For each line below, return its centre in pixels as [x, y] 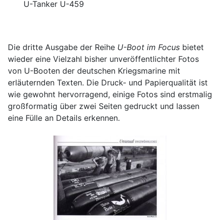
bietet [192, 47]
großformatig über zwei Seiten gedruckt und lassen [104, 106]
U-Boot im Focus [149, 47]
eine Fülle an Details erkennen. [64, 118]
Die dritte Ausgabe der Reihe [63, 47]
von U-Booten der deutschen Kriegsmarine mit [94, 71]
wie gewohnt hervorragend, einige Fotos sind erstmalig [110, 94]
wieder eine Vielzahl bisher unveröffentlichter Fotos [103, 59]
